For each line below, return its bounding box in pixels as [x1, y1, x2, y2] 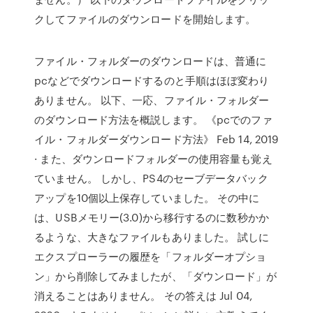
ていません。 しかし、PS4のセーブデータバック [34, 170, 268, 186]
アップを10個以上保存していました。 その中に [34, 190, 260, 205]
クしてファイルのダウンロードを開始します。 [34, 11, 256, 27]
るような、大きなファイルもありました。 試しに [34, 229, 270, 245]
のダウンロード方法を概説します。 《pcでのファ [34, 112, 272, 127]
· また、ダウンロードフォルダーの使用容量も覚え [34, 151, 272, 166]
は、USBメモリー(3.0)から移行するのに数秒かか [34, 210, 269, 225]
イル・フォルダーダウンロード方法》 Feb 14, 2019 [34, 131, 279, 147]
